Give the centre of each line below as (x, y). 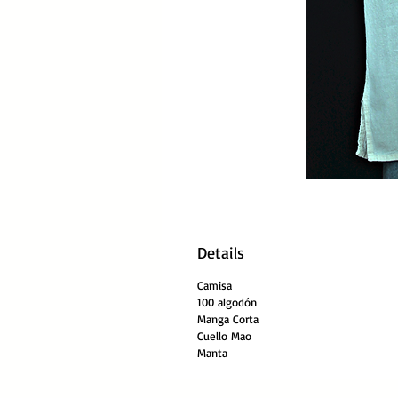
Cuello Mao (224, 336)
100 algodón (227, 302)
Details (221, 252)
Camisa (215, 285)
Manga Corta (228, 319)
